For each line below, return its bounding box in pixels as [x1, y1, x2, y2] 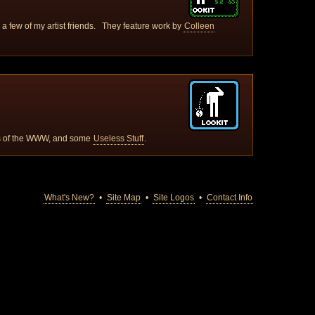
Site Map [106, 193, 141, 202]
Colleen [184, 21, 214, 31]
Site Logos [153, 193, 194, 202]
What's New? [44, 193, 94, 202]
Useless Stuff [94, 134, 143, 143]
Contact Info [206, 193, 252, 202]
